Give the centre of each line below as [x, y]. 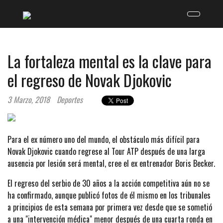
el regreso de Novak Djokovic [90, 80]
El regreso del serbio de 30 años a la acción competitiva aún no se [109, 183]
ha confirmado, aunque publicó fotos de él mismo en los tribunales [109, 195]
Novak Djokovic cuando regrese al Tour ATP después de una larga [106, 151]
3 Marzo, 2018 [29, 100]
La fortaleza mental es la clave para [110, 61]
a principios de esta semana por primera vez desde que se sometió [110, 207]
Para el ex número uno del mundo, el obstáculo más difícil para [104, 139]
